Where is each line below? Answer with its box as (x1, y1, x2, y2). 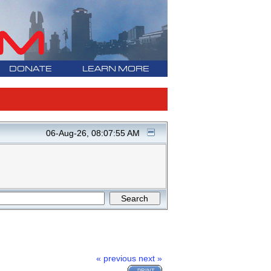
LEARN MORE (82, 65, 149, 73)
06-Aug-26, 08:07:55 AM (45, 129, 140, 138)
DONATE (8, 65, 52, 73)
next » (139, 253, 163, 264)
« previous (96, 253, 137, 264)
